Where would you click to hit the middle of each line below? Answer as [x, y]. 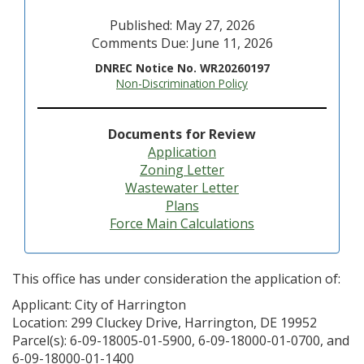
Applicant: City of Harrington [99, 305]
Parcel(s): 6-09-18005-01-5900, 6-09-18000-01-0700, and [181, 340]
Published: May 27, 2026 [182, 25]
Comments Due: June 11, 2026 [182, 43]
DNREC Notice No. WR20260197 [182, 68]
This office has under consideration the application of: [176, 279]
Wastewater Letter [182, 188]
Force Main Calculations [182, 223]
